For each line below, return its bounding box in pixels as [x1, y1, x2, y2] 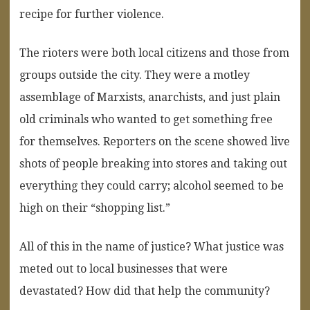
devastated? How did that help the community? [19, 284, 270, 298]
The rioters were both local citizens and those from [19, 46, 289, 60]
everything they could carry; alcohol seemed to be [19, 179, 284, 192]
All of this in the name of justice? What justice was [19, 239, 284, 253]
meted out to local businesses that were [19, 262, 228, 275]
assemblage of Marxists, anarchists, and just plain [19, 90, 280, 104]
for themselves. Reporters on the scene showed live [19, 134, 290, 148]
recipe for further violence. [19, 7, 164, 21]
